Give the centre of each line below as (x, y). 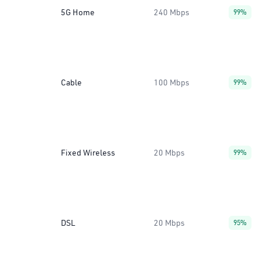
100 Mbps (172, 82)
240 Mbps (172, 12)
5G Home (78, 12)
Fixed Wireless (88, 153)
